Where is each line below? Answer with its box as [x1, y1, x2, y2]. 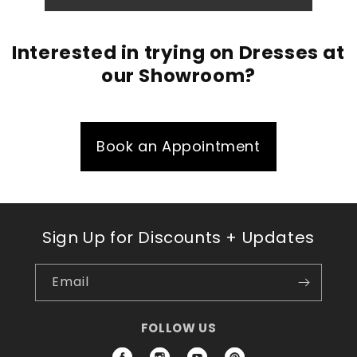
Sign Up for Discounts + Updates [42, 226, 315, 249]
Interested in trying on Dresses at [12, 40, 345, 66]
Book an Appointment [96, 136, 261, 157]
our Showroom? [101, 63, 256, 89]
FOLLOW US [140, 320, 217, 337]
